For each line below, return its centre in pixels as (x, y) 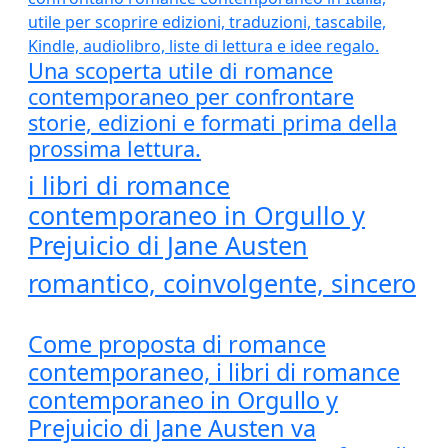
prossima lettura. (114, 148)
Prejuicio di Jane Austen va (172, 428)
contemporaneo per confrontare (191, 96)
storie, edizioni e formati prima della (212, 122)
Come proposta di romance (177, 344)
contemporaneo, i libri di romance (214, 372)
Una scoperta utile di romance (180, 70)
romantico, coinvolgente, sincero (222, 283)
